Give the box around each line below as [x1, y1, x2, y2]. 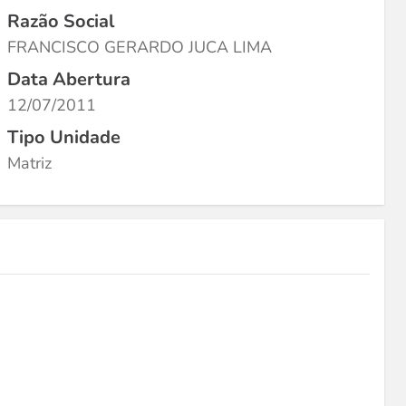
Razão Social [7, 9, 114, 34]
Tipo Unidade [7, 125, 121, 150]
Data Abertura [7, 67, 130, 92]
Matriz [7, 152, 52, 174]
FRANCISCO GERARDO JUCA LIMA [7, 36, 272, 58]
